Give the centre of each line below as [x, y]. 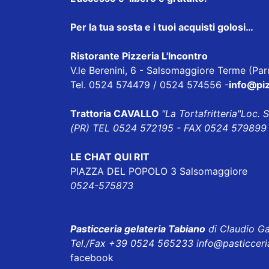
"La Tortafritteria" [201, 114]
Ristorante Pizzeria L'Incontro [139, 56]
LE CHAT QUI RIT [110, 157]
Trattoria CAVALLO [116, 114]
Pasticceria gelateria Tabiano [138, 229]
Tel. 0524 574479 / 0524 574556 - [150, 85]
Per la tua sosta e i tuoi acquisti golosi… [162, 27]
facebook [92, 258]
